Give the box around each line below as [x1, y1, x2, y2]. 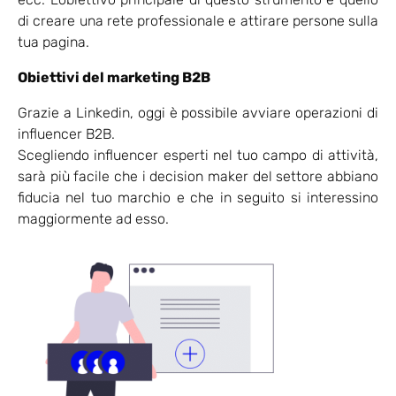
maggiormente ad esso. [18, 210, 169, 228]
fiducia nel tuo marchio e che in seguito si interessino [18, 189, 378, 207]
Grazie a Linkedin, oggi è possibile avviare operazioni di [18, 104, 378, 122]
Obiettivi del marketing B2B [18, 69, 210, 87]
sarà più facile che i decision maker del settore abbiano [18, 168, 378, 186]
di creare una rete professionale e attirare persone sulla [18, 12, 378, 30]
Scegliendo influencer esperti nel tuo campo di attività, [18, 147, 378, 164]
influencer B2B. [18, 126, 115, 143]
